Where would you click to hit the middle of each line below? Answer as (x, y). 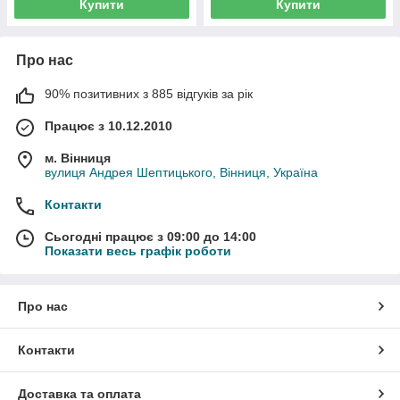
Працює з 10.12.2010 (108, 126)
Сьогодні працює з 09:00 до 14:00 (150, 237)
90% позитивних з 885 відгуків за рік (149, 94)
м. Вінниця (78, 158)
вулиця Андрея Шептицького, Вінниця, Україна (181, 173)
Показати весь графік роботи (138, 251)
